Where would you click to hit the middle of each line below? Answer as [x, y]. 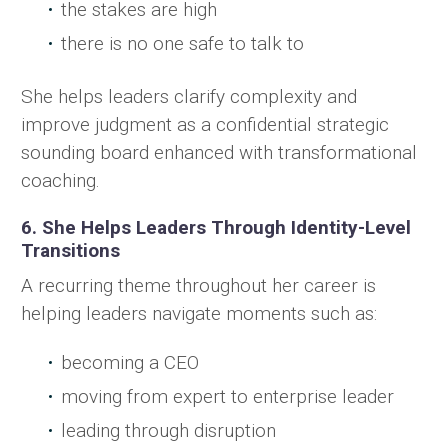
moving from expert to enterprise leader [227, 396]
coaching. [60, 181]
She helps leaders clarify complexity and [189, 97]
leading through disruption [168, 430]
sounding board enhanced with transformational [219, 153]
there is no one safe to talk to [182, 44]
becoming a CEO [130, 362]
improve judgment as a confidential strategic [205, 125]
